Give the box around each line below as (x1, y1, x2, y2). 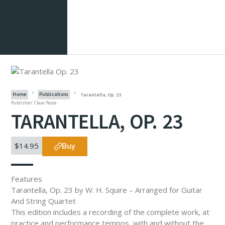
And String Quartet (11, 196, 76, 206)
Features (11, 174, 42, 184)
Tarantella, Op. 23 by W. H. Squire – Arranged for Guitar (11, 185, 202, 195)
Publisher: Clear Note (11, 99, 57, 106)
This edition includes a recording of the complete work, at (11, 207, 209, 217)
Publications (39, 92, 68, 97)
